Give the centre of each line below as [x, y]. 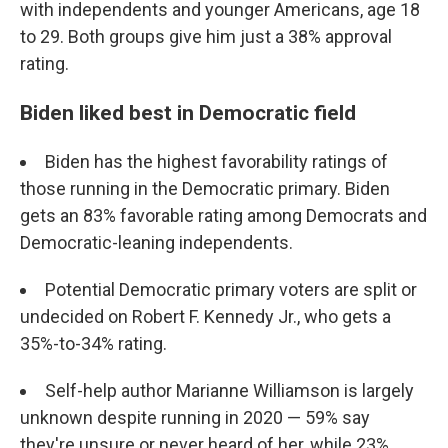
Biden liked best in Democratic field [188, 112]
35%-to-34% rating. [93, 343]
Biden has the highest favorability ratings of [216, 161]
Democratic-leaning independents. [156, 242]
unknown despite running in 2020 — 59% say [195, 417]
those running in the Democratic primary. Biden [205, 188]
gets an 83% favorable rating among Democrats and [223, 215]
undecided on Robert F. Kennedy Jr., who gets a [205, 316]
